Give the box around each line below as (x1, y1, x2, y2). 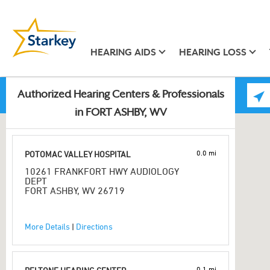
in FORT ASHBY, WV (74, 108, 167, 118)
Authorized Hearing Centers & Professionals (17, 90, 224, 100)
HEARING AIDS (90, 46, 156, 58)
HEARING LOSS (178, 46, 246, 58)
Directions (76, 221, 113, 231)
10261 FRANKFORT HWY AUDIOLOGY (25, 166, 179, 177)
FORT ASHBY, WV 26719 (25, 185, 125, 196)
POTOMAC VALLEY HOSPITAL (25, 149, 131, 159)
